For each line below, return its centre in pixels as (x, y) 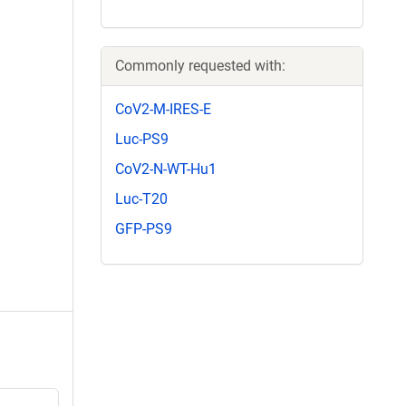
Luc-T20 (141, 199)
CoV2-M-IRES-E (163, 109)
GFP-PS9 (144, 229)
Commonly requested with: (200, 65)
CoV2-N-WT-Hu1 (166, 169)
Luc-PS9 (142, 139)
